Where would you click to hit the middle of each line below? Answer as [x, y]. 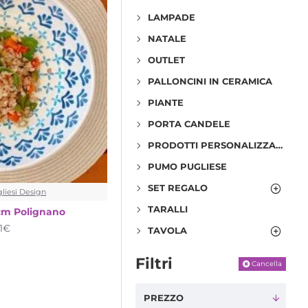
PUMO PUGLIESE [187, 166]
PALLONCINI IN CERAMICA [210, 81]
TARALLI [168, 209]
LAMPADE [172, 17]
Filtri [154, 264]
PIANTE [166, 102]
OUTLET [166, 60]
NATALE [167, 38]
